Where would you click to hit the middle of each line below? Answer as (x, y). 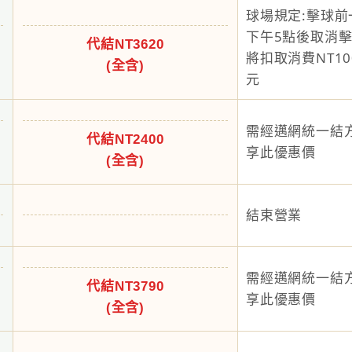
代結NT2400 (125, 139)
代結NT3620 (125, 44)
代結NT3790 (125, 286)
